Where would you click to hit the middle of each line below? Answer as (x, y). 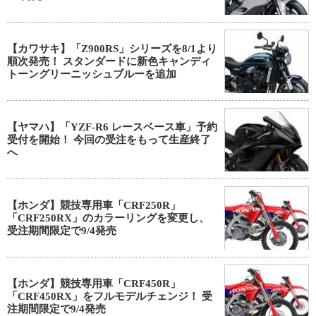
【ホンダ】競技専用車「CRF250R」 (94, 205)
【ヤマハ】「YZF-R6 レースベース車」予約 (112, 127)
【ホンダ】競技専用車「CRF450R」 (94, 284)
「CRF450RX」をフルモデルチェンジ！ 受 (110, 296)
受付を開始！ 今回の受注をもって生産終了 (109, 140)
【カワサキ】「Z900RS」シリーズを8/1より (112, 49)
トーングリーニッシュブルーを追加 (92, 74)
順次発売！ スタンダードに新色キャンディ (109, 61)
